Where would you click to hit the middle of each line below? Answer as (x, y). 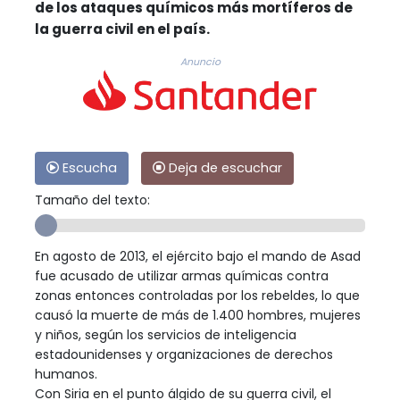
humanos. (66, 374)
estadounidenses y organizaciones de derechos (184, 354)
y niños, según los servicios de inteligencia (166, 334)
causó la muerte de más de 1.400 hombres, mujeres (198, 315)
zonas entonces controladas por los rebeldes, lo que (197, 295)
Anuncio (200, 62)
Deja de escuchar (224, 167)
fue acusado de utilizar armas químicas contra (182, 275)
